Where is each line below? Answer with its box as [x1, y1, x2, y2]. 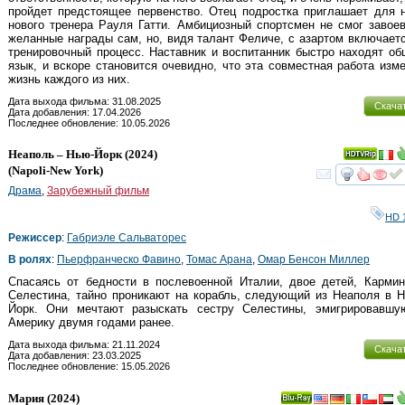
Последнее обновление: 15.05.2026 [8, 360, 170, 372]
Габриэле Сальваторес [67, 231, 186, 244]
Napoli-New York [12, 163, 99, 177]
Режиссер [8, 231, 61, 244]
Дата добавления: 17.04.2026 [8, 106, 141, 118]
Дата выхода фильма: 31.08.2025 [8, 95, 161, 107]
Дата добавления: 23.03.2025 [8, 349, 141, 361]
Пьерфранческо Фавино [57, 252, 181, 266]
